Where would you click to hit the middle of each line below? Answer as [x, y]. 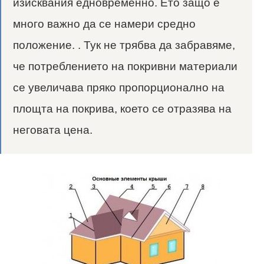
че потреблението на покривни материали [125, 67]
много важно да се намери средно [104, 24]
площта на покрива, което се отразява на [122, 109]
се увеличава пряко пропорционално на [119, 88]
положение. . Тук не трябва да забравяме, [124, 45]
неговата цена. [53, 130]
